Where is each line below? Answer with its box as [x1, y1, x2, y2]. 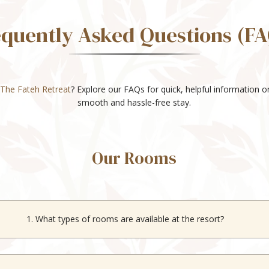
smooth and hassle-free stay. [77, 96, 192, 108]
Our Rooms [92, 146, 177, 169]
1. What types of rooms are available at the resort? [26, 213, 225, 225]
